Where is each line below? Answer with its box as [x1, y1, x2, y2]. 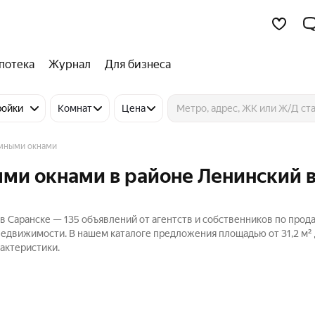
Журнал [49, 58, 91, 71]
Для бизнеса [105, 58, 171, 71]
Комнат [58, 103, 92, 114]
